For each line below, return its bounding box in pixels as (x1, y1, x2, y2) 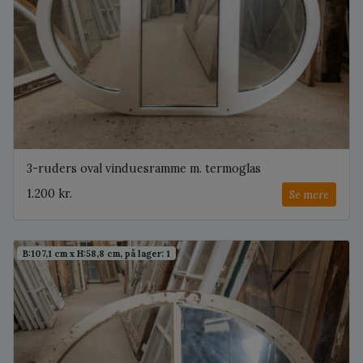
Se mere (289, 187, 329, 201)
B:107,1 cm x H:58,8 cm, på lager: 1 (23, 247, 171, 259)
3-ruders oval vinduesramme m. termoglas (27, 160, 261, 176)
